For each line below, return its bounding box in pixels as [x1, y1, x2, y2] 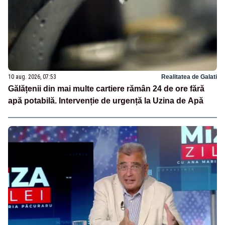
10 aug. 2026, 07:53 [8, 73, 56, 80]
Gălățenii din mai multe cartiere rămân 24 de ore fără [8, 84, 204, 93]
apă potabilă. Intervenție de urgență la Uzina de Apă [8, 96, 203, 105]
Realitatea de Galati [161, 73, 217, 80]
